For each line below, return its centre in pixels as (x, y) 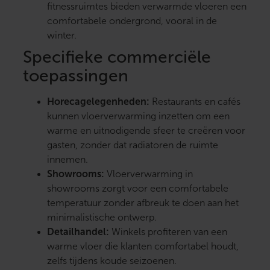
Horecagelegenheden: (98, 102)
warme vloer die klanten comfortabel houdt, (143, 246)
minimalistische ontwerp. (102, 218)
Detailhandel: (78, 232)
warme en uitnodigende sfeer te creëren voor (146, 131)
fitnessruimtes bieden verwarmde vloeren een (147, 7)
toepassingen (76, 76)
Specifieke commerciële (117, 57)
